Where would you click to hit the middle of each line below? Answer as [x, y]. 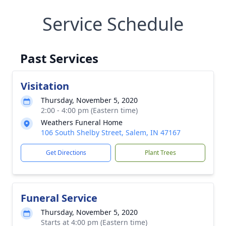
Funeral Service [59, 198]
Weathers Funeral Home [82, 122]
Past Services [59, 58]
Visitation [45, 86]
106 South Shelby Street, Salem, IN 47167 [111, 132]
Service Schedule [113, 24]
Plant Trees [160, 153]
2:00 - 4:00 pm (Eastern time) [89, 110]
